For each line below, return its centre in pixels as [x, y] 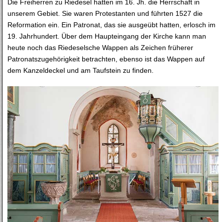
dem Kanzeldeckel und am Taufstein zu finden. [81, 70]
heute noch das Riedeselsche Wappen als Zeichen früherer [101, 47]
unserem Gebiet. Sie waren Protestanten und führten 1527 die [105, 13]
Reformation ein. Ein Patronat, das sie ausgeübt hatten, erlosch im [112, 25]
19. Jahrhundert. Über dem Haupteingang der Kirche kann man [107, 36]
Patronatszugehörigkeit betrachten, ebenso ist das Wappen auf [106, 59]
